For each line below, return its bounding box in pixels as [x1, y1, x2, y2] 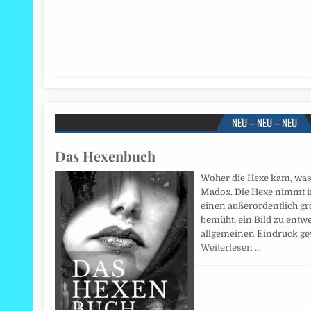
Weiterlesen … [201, 242, 262, 253]
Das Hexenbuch [55, 146, 156, 166]
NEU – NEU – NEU [231, 115, 297, 131]
